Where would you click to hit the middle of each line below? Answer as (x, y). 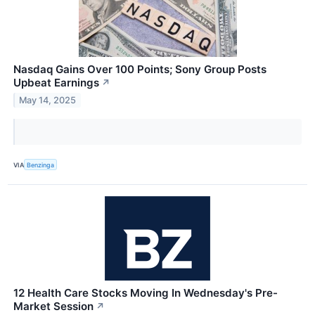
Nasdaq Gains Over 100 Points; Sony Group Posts (140, 70)
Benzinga (41, 165)
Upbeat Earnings (56, 83)
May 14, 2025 (48, 100)
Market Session (53, 307)
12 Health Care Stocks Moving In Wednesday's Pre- (146, 293)
